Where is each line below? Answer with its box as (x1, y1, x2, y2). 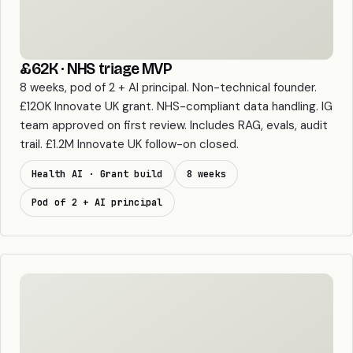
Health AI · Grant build (32, 168, 163, 181)
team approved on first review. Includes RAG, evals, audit (20, 117, 328, 134)
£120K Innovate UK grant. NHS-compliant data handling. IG (20, 98, 333, 115)
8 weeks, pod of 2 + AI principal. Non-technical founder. (20, 80, 317, 96)
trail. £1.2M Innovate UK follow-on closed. (20, 136, 239, 153)
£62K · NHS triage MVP (20, 59, 173, 79)
